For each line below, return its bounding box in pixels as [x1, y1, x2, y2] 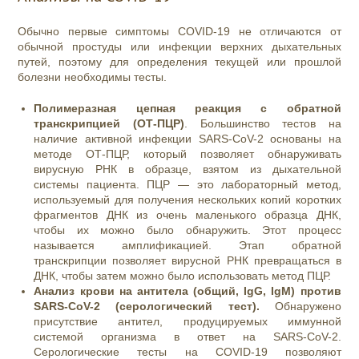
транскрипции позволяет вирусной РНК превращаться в [34, 254, 341, 268]
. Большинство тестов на [184, 117, 341, 131]
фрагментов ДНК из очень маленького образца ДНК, [34, 208, 341, 222]
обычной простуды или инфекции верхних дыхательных [18, 40, 341, 54]
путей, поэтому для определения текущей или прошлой [18, 55, 341, 69]
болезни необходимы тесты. [18, 71, 167, 84]
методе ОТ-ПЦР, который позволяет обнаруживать [34, 147, 341, 161]
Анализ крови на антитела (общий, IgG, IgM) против [34, 284, 341, 298]
